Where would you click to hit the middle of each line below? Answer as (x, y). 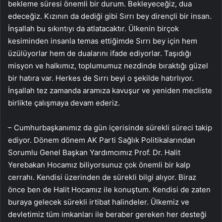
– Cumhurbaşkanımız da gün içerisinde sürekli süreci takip (110, 127)
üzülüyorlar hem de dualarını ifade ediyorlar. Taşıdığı (100, 53)
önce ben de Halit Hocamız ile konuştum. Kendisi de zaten (109, 189)
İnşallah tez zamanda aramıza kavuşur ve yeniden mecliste (110, 90)
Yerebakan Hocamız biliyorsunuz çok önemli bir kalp (99, 165)
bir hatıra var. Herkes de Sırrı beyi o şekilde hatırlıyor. (101, 78)
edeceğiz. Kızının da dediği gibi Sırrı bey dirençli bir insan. (110, 16)
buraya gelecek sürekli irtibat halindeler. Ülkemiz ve (99, 202)
